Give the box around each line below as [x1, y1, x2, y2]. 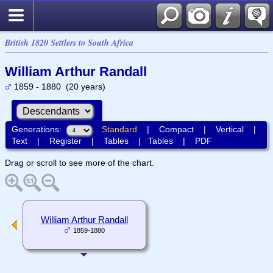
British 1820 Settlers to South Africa [5, 37, 133, 49]
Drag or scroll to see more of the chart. [5, 157, 154, 168]
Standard [101, 124, 137, 134]
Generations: [11, 124, 66, 134]
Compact [158, 124, 194, 134]
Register [49, 135, 82, 146]
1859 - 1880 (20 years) [12, 82, 105, 91]
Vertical [215, 124, 244, 134]
